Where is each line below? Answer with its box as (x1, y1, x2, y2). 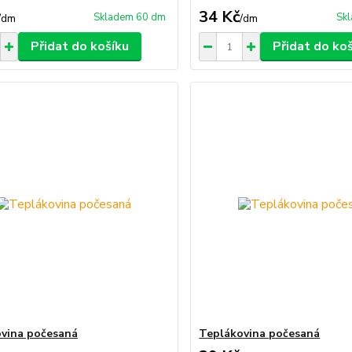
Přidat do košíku (30, 38, 129, 55)
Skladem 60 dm (93, 10, 167, 24)
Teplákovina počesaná (199, 326, 321, 341)
